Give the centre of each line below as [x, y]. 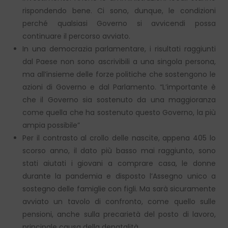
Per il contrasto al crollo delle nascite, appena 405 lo [119, 138]
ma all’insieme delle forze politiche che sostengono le [119, 74]
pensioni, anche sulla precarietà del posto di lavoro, [119, 214]
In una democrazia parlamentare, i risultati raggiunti [119, 49]
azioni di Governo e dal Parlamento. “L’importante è [119, 87]
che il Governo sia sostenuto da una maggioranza [119, 99]
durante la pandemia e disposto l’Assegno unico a [119, 176]
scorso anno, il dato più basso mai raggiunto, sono [119, 150]
